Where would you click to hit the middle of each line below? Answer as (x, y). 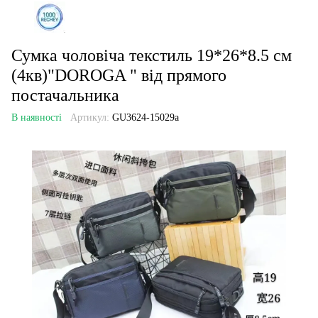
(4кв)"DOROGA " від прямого (119, 75)
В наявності (37, 117)
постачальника (65, 95)
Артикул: (90, 117)
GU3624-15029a (144, 117)
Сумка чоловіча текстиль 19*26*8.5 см (152, 55)
